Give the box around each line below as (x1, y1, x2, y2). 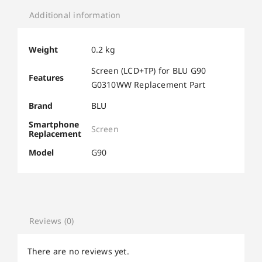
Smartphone (28, 118, 79, 130)
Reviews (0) (29, 215, 74, 227)
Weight (28, 43, 58, 55)
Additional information (29, 9, 121, 21)
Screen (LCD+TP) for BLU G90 (91, 64, 206, 76)
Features (28, 71, 64, 83)
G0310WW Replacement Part (91, 78, 206, 90)
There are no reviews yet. (27, 245, 129, 257)
